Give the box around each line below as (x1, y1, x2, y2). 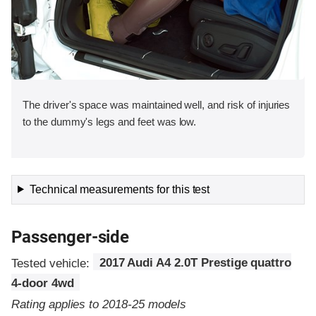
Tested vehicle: (11, 256, 94, 270)
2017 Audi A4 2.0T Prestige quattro (99, 256, 292, 270)
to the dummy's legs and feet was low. (23, 115, 197, 128)
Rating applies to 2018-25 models (11, 297, 186, 311)
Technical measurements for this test (29, 183, 210, 195)
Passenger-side (11, 226, 130, 247)
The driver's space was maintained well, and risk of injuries (23, 98, 291, 111)
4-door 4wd (11, 276, 74, 291)
